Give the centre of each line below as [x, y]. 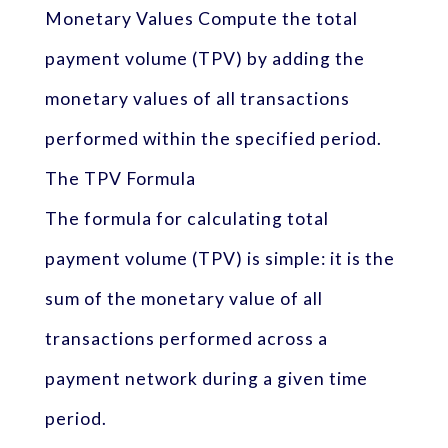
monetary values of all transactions [197, 98]
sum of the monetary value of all [183, 298]
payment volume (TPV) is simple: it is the [219, 258]
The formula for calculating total [186, 218]
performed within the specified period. [213, 138]
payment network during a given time [206, 378]
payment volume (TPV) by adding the [204, 58]
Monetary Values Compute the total [201, 18]
